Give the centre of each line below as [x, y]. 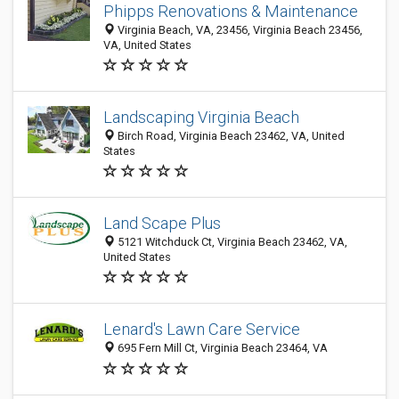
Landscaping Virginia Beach [201, 117]
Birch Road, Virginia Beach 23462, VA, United [230, 136]
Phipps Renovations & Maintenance [231, 11]
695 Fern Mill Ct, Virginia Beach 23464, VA [221, 348]
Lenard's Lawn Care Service [202, 330]
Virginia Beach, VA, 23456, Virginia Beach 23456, [239, 30]
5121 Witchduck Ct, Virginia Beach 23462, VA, [231, 242]
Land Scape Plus [162, 223]
